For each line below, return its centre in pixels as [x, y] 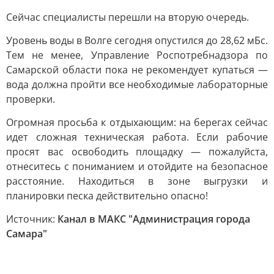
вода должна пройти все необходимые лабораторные [137, 84]
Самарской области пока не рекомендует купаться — [137, 70]
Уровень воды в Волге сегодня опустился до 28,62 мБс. [137, 40]
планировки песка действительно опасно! [107, 196]
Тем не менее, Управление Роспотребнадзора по [137, 55]
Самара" [27, 234]
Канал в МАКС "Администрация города [154, 219]
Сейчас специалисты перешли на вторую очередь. [128, 17]
